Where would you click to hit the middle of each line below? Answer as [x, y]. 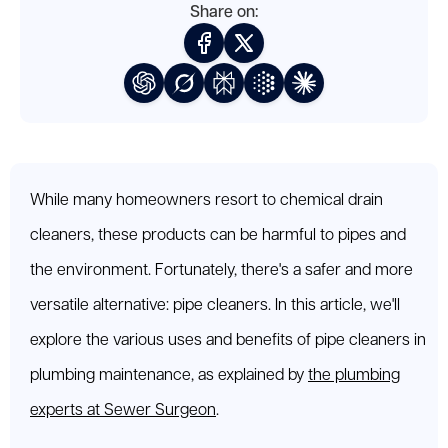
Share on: [224, 13]
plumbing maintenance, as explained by [169, 376]
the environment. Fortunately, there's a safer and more [221, 271]
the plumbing [354, 376]
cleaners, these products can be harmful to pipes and [218, 236]
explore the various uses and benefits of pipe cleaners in [228, 341]
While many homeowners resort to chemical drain [206, 201]
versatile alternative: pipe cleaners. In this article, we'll [215, 306]
